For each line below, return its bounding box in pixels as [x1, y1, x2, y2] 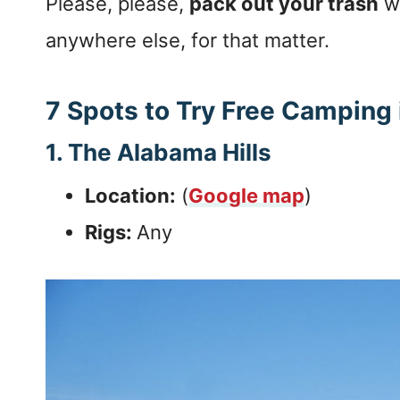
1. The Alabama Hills [46, 138, 271, 167]
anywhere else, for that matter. [46, 29, 329, 53]
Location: [85, 184, 176, 208]
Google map [188, 184, 304, 208]
